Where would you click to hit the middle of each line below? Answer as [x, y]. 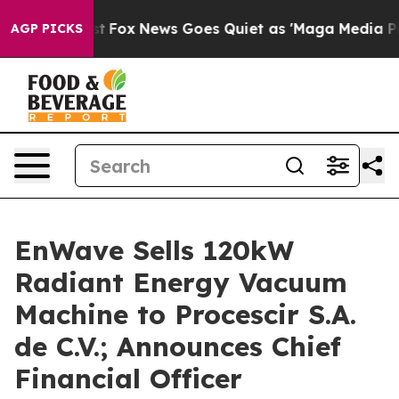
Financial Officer [128, 379]
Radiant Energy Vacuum [181, 282]
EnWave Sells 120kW [154, 250]
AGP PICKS [47, 28]
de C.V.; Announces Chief [178, 346]
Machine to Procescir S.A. [185, 314]
